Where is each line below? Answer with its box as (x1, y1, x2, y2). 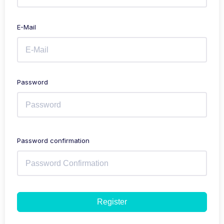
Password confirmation (17, 136, 89, 144)
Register (97, 197, 127, 206)
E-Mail (17, 23, 36, 31)
